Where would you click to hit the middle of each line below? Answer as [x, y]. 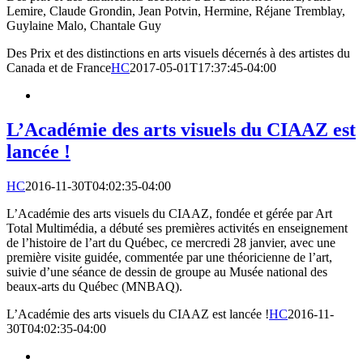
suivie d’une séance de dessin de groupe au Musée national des [167, 271]
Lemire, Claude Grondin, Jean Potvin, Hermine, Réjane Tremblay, [176, 11]
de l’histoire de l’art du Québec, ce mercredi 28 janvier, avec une [171, 242]
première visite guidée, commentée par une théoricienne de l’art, [169, 257]
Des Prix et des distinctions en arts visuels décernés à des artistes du [178, 53]
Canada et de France [59, 68]
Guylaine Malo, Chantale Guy [84, 26]
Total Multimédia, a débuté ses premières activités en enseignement [177, 228]
